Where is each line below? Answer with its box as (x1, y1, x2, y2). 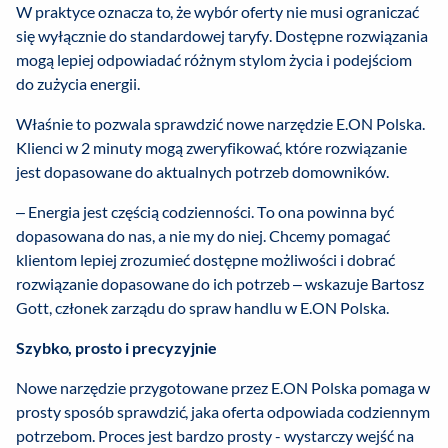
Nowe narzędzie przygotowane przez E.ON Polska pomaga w (16, 378, 430, 398)
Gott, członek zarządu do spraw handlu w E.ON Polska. (16, 298, 389, 318)
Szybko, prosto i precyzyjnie (16, 338, 217, 358)
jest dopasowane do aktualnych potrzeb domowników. (16, 162, 389, 182)
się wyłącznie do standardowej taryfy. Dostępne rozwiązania (16, 26, 428, 46)
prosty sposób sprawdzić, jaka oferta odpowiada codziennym (16, 402, 430, 422)
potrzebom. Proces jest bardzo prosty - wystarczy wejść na (16, 426, 414, 446)
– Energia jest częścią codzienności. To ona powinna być (16, 202, 394, 222)
